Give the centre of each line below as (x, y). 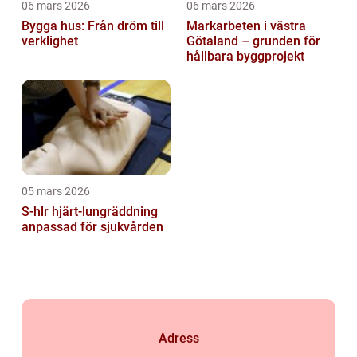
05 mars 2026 (56, 192)
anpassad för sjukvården (92, 227)
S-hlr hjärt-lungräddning (37, 212)
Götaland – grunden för (253, 41)
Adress (178, 338)
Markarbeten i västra (246, 26)
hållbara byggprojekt (245, 57)
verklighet (50, 41)
